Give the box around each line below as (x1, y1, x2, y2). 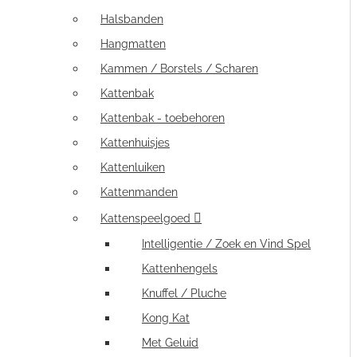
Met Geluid (142, 336, 198, 349)
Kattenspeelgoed (100, 212, 190, 225)
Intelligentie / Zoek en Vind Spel (142, 237, 311, 250)
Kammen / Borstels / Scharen (100, 62, 258, 75)
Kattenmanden (100, 186, 178, 198)
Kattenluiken (100, 161, 165, 174)
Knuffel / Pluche (142, 287, 226, 300)
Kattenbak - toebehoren (100, 112, 225, 124)
